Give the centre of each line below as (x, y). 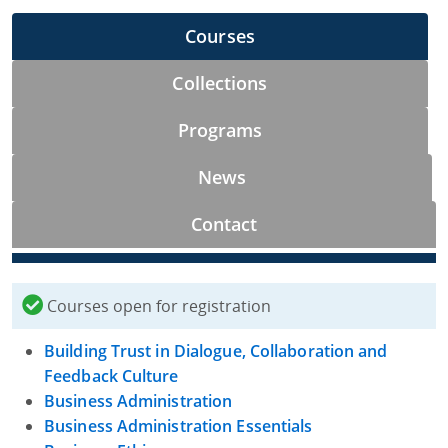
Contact (224, 224)
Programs (220, 130)
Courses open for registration (157, 306)
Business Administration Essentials (178, 426)
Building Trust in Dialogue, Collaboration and (216, 351)
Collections (220, 83)
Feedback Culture (111, 376)
